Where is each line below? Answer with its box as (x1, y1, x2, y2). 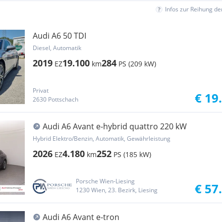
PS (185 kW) (113, 150, 151, 159)
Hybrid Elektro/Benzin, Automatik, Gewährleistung (33, 134, 170, 143)
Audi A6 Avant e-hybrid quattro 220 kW (43, 121, 187, 132)
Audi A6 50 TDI (33, 30, 86, 41)
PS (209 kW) (118, 59, 156, 68)
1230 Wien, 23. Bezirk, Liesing (75, 186, 158, 194)
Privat (33, 86, 49, 95)
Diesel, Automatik (33, 44, 81, 52)
